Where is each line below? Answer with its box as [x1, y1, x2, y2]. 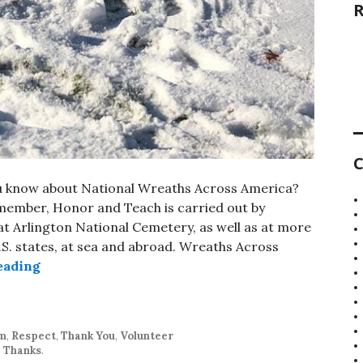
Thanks [3, 343, 41, 357]
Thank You [61, 328, 115, 343]
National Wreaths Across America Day [40, 256, 290, 273]
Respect [11, 328, 56, 343]
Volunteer [120, 328, 173, 343]
